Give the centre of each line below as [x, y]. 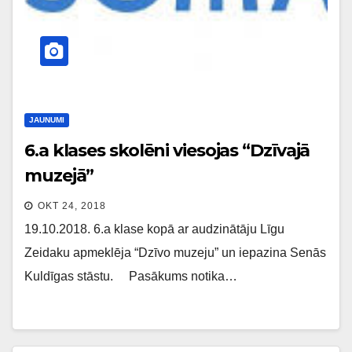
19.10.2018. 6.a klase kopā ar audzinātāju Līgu [154, 229]
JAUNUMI [47, 119]
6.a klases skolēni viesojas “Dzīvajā [167, 150]
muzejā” [59, 175]
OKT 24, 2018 [72, 205]
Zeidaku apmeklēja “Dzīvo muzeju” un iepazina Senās [175, 252]
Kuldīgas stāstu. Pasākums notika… [131, 276]
